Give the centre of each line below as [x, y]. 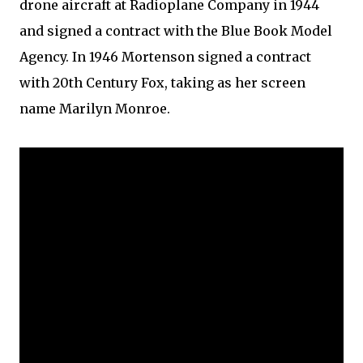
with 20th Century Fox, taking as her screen [162, 83]
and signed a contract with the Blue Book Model [176, 31]
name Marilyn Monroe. [95, 109]
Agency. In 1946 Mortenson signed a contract [165, 57]
